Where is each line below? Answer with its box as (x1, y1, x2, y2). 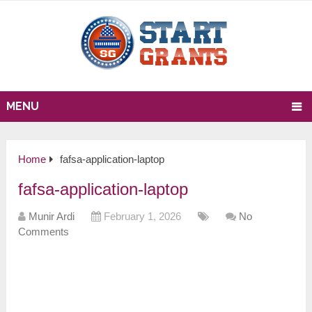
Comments (18, 226, 70, 238)
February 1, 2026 (104, 210, 182, 223)
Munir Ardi (29, 210, 75, 223)
